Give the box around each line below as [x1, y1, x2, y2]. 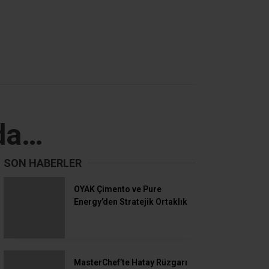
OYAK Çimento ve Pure [74, 184, 162, 194]
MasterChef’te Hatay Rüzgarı [74, 233, 187, 243]
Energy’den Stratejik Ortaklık [74, 196, 187, 207]
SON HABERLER [4, 156, 82, 169]
